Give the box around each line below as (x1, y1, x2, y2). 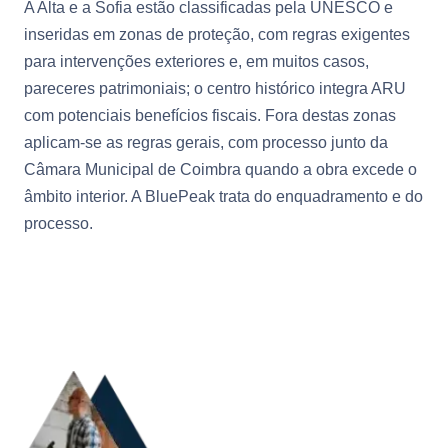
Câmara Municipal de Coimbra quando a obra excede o (24, 160, 417, 178)
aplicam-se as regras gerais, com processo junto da (24, 133, 388, 151)
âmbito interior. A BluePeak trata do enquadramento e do (24, 187, 423, 205)
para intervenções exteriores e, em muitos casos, (24, 52, 369, 70)
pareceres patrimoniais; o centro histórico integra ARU (24, 79, 406, 97)
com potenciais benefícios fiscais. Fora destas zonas (24, 106, 396, 124)
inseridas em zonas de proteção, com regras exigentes (24, 25, 410, 43)
